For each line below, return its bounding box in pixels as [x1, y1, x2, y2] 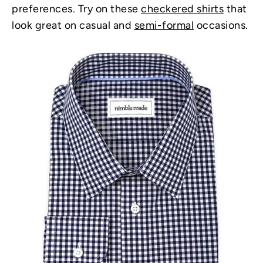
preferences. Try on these [12, 2, 141, 15]
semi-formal [134, 18, 194, 32]
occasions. [194, 18, 248, 32]
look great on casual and [12, 18, 134, 32]
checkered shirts [141, 2, 224, 15]
